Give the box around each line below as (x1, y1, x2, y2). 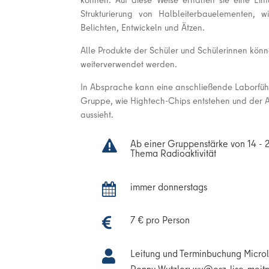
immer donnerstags (130, 180, 208, 193)
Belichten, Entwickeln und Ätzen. (80, 20, 205, 34)
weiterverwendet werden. (80, 57, 178, 70)
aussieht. (80, 107, 114, 121)
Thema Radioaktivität (130, 147, 217, 160)
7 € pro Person (130, 213, 190, 227)
